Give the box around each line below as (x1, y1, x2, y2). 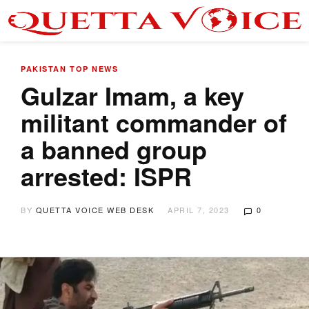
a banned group (21, 131, 207, 167)
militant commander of (21, 104, 287, 140)
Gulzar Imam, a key (21, 77, 244, 113)
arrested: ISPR (21, 158, 192, 194)
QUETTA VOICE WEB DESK (35, 204, 154, 215)
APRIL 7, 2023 (168, 204, 230, 215)
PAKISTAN (21, 63, 66, 74)
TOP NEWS (70, 63, 118, 74)
